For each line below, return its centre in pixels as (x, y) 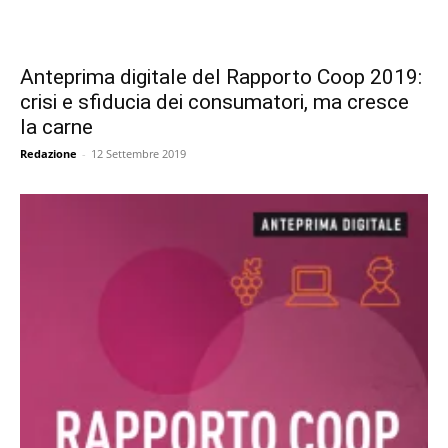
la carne (56, 127)
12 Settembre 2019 (138, 154)
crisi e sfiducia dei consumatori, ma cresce (214, 102)
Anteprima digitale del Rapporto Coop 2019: (221, 77)
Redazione (48, 154)
